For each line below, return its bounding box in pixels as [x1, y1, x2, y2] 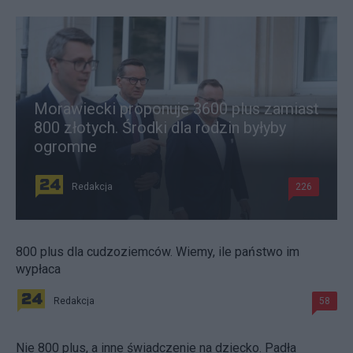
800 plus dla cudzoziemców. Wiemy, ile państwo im [16, 243, 299, 259]
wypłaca [16, 261, 61, 277]
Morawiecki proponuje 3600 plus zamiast [34, 98, 319, 118]
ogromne [34, 136, 97, 156]
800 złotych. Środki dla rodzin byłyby [34, 117, 286, 137]
